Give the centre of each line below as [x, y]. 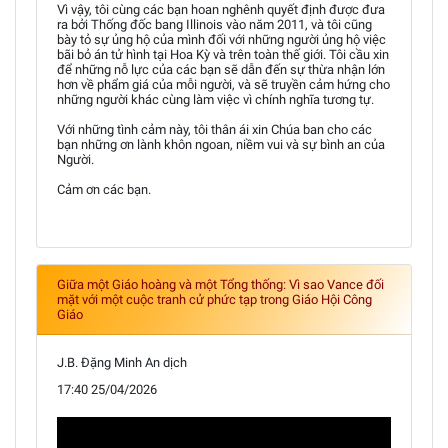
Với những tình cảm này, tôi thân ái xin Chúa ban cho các [214, 129]
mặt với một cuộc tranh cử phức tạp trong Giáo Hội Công [214, 299]
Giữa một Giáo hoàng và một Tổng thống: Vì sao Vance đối [220, 284]
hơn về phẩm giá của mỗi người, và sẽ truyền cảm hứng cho [223, 84]
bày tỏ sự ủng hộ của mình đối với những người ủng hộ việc [221, 39]
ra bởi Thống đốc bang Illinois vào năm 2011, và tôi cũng [214, 24]
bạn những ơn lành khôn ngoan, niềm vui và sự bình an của [221, 144]
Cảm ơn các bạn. [104, 189]
